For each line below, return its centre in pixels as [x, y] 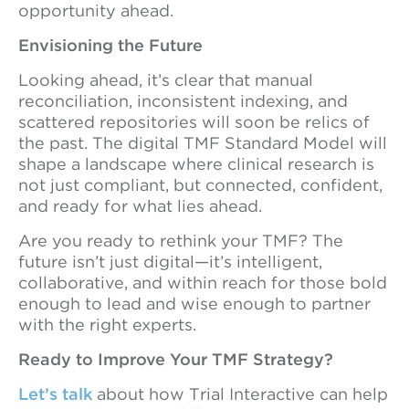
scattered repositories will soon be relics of [194, 122]
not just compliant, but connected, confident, [200, 185]
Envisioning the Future [110, 45]
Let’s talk [55, 394]
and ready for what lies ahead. [140, 206]
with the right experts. [107, 325]
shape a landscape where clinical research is [196, 164]
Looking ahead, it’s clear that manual [166, 80]
